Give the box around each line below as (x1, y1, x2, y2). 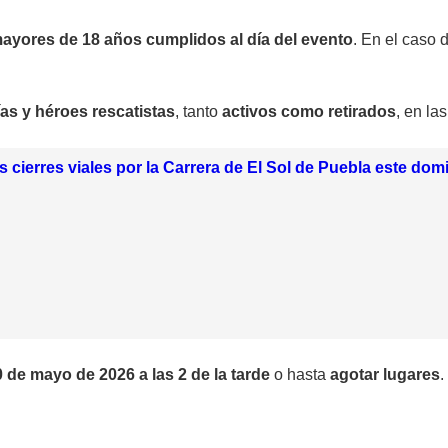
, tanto (175, 102, 222, 120)
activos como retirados (222, 102, 396, 120)
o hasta (270, 366, 330, 384)
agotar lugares (330, 366, 440, 384)
